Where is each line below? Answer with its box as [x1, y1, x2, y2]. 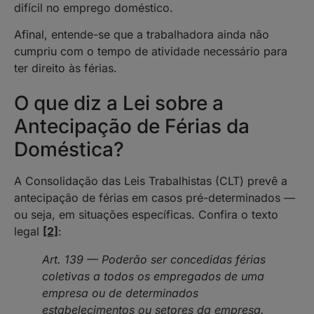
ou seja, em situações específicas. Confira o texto [14, 207, 278, 222]
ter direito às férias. [14, 60, 117, 75]
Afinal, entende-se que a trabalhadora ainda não [14, 27, 269, 41]
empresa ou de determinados [42, 286, 198, 301]
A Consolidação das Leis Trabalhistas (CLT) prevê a [14, 174, 287, 189]
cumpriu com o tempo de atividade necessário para [14, 43, 287, 58]
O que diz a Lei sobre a [14, 91, 224, 116]
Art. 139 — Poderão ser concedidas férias [42, 252, 266, 267]
